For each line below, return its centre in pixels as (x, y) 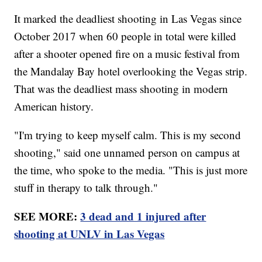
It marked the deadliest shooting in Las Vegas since (128, 18)
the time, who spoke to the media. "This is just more (131, 170)
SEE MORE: (47, 216)
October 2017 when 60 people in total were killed (125, 36)
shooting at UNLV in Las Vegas (89, 233)
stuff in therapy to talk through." (86, 187)
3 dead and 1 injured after (143, 216)
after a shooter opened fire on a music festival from (127, 53)
